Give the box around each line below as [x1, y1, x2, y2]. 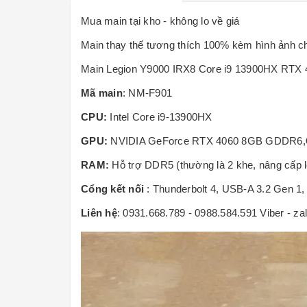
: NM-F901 [122, 87, 172, 99]
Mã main [81, 87, 123, 99]
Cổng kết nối [81, 183, 144, 195]
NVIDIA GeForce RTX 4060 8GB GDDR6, [108, 135, 306, 147]
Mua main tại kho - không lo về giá [81, 15, 240, 27]
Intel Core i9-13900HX [107, 111, 212, 123]
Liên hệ [81, 207, 117, 219]
